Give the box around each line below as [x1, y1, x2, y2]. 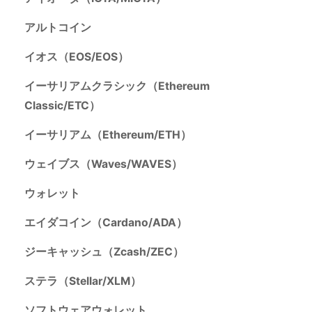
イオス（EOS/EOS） [24, 50, 129, 64]
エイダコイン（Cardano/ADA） [24, 216, 187, 230]
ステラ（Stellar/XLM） [24, 274, 141, 288]
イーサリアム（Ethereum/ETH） [24, 128, 192, 142]
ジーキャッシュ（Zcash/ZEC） [24, 245, 184, 259]
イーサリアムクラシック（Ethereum [24, 79, 210, 93]
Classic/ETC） [24, 99, 100, 113]
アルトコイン [24, 21, 91, 35]
